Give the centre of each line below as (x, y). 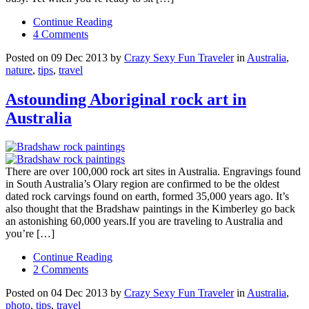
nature (19, 70)
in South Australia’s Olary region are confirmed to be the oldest (142, 184)
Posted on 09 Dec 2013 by (65, 57)
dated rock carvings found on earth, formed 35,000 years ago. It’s (147, 197)
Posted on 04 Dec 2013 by (65, 293)
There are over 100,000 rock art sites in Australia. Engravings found (153, 172)
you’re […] (30, 234)
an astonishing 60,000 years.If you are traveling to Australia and (144, 221)
